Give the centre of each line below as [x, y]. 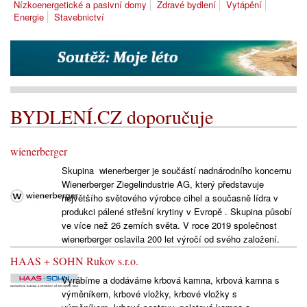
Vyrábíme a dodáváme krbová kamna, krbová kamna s [170, 280]
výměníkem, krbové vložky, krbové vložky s [149, 294]
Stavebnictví [79, 17]
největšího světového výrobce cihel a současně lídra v [170, 198]
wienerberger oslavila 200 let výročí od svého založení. [170, 239]
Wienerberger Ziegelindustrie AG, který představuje [162, 184]
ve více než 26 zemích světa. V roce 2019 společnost [169, 225]
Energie [29, 17]
